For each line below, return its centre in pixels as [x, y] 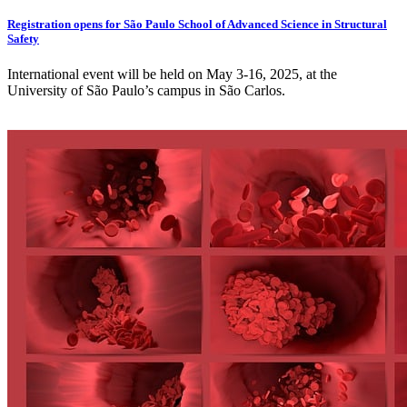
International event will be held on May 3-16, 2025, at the [172, 74]
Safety [23, 39]
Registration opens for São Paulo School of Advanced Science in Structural [197, 25]
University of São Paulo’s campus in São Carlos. [146, 91]
